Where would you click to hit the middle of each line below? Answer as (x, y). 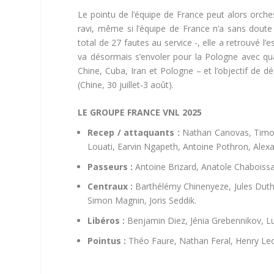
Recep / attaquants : (134, 132)
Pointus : (107, 241)
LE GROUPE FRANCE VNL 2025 (140, 113)
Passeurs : (110, 166)
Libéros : (106, 221)
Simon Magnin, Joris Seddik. (142, 201)
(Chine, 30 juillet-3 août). (126, 84)
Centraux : (110, 187)
